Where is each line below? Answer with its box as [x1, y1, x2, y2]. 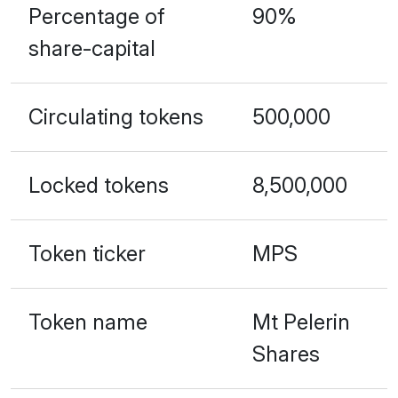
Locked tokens [28, 171, 169, 198]
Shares [252, 340, 320, 367]
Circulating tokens [28, 103, 203, 130]
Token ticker [28, 240, 146, 267]
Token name [28, 308, 147, 335]
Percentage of [28, 3, 165, 29]
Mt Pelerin [252, 308, 350, 335]
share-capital [28, 35, 155, 61]
